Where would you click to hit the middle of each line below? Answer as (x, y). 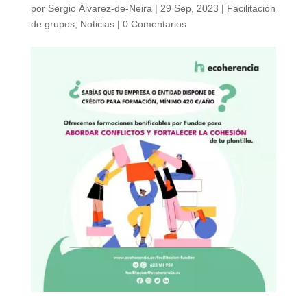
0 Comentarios (154, 24)
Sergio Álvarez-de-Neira (100, 8)
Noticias (97, 24)
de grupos (52, 24)
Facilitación (251, 8)
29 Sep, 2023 (189, 8)
